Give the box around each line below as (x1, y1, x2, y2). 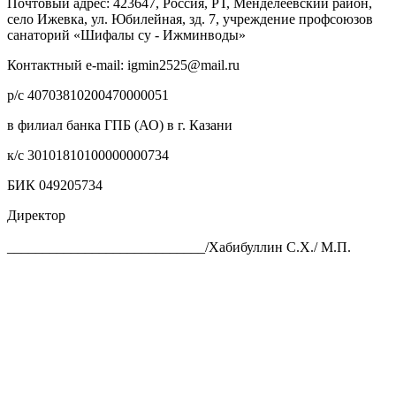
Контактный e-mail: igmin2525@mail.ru (7, 57, 240, 72)
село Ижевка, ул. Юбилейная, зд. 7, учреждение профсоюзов (7, 11, 373, 27)
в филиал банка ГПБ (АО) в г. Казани (7, 117, 232, 133)
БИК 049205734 (7, 177, 103, 193)
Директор (7, 207, 65, 223)
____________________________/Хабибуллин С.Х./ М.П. (7, 239, 351, 255)
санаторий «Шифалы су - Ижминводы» (7, 27, 246, 42)
